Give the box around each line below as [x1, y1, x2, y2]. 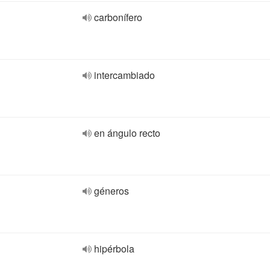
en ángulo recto [94, 126, 160, 140]
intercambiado [94, 68, 155, 82]
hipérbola [94, 242, 134, 256]
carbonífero [94, 10, 142, 24]
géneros [94, 184, 129, 198]
